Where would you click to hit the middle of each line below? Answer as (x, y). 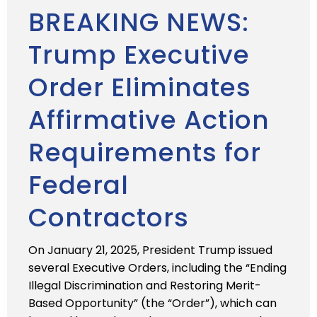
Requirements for (145, 152)
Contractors (109, 218)
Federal (79, 185)
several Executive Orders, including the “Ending (157, 268)
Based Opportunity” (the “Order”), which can (152, 303)
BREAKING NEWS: (139, 22)
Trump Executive (139, 55)
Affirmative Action (149, 120)
